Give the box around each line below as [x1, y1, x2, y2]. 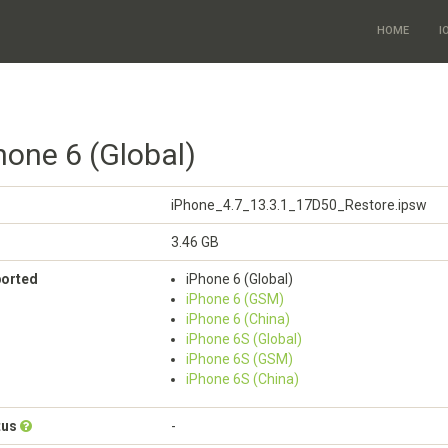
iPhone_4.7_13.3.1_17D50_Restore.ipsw [171, 197, 427, 213]
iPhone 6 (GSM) [186, 291, 284, 307]
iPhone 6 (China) [186, 311, 290, 327]
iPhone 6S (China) [186, 371, 299, 387]
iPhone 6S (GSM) [186, 351, 293, 367]
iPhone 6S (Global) [186, 331, 302, 347]
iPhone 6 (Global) [186, 271, 293, 287]
